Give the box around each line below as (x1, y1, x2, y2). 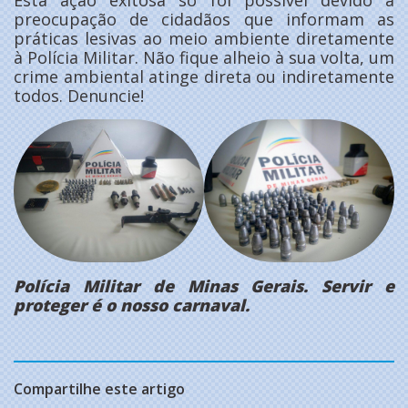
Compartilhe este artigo (14, 379, 185, 400)
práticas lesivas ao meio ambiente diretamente (14, 27, 394, 50)
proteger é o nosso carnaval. (14, 294, 250, 317)
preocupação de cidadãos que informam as (14, 8, 394, 31)
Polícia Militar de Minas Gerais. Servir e (14, 275, 394, 298)
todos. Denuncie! (14, 85, 144, 107)
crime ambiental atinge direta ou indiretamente (14, 66, 394, 88)
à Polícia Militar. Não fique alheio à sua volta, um (14, 46, 394, 69)
